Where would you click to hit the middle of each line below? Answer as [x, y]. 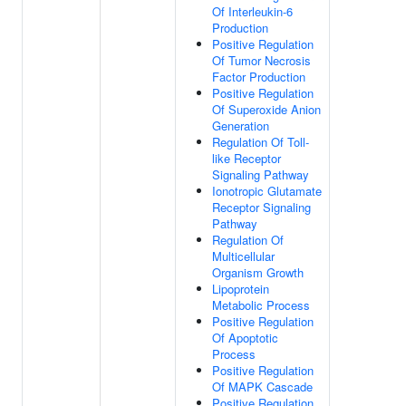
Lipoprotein [241, 289]
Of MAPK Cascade [262, 387]
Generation [241, 126]
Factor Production [259, 77]
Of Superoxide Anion [266, 109]
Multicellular [243, 256]
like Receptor [246, 158]
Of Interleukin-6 [252, 11]
